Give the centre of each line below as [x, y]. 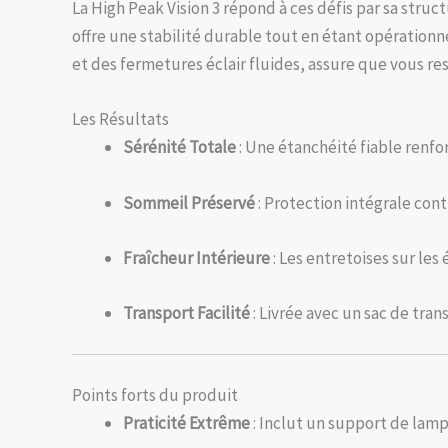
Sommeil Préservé [189, 202]
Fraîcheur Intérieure [196, 257]
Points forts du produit [155, 394]
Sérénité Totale [179, 147]
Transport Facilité [186, 312]
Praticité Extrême [186, 422]
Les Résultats [120, 119]
